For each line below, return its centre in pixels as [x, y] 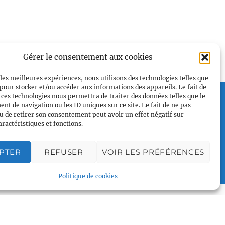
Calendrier [46, 177]
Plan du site [42, 97]
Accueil [41, 107]
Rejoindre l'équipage [64, 191]
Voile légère [50, 149]
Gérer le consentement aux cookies [88, 57]
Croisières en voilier [64, 135]
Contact [42, 205]
